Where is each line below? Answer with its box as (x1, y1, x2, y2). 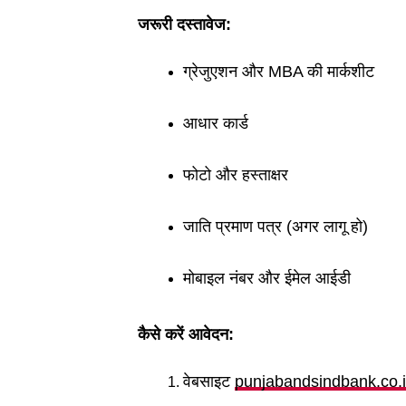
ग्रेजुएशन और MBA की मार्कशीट (183, 63, 374, 81)
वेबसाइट (183, 372, 235, 391)
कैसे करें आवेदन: (138, 325, 234, 343)
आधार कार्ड (183, 114, 248, 132)
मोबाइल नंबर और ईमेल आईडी (183, 269, 351, 287)
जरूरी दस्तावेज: (138, 15, 231, 34)
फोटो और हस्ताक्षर (183, 166, 288, 184)
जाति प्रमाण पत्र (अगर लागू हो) (183, 217, 368, 236)
